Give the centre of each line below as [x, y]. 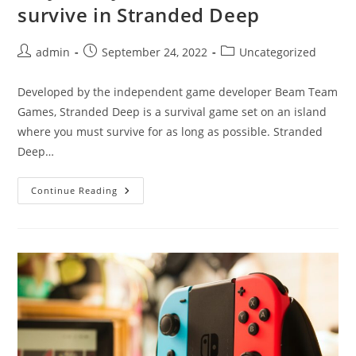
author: [37, 68]
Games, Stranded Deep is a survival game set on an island [172, 111]
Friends [140, 223]
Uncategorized [278, 52]
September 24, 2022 [155, 52]
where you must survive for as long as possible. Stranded [170, 131]
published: [112, 68]
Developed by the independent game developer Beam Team [178, 91]
